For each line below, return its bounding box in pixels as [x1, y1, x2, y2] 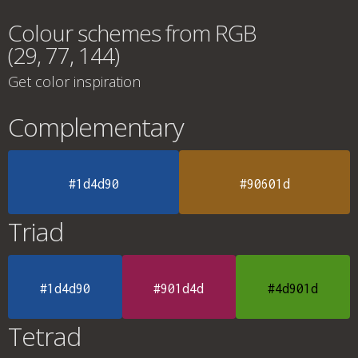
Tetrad [8, 319, 81, 353]
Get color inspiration [8, 72, 141, 91]
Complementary [8, 109, 184, 144]
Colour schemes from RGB [8, 18, 257, 48]
